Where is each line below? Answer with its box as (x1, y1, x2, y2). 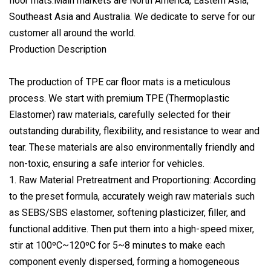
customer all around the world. (9, 27, 135, 39)
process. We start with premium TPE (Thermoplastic (9, 92, 229, 104)
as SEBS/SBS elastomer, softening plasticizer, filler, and (9, 206, 246, 218)
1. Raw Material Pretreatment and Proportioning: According (9, 174, 256, 186)
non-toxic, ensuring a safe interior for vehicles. (9, 157, 204, 169)
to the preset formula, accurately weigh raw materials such (9, 190, 255, 202)
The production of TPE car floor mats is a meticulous (9, 76, 230, 88)
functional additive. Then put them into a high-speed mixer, (9, 223, 254, 235)
